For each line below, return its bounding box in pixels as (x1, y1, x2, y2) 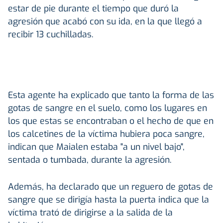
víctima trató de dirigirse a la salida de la (8, 206, 173, 219)
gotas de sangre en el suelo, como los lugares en (8, 102, 207, 114)
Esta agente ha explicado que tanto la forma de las (8, 89, 214, 101)
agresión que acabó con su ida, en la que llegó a (8, 15, 202, 27)
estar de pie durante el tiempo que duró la (8, 2, 179, 14)
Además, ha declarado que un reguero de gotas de (8, 180, 213, 193)
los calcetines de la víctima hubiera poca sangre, (8, 127, 205, 140)
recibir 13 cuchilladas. (8, 28, 94, 40)
